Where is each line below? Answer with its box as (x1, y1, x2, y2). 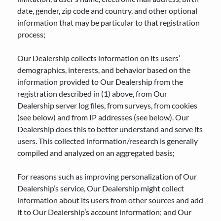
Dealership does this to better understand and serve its (17, 124, 203, 134)
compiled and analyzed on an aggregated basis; (17, 148, 175, 157)
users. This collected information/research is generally (17, 136, 198, 146)
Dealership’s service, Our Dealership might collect (17, 184, 184, 193)
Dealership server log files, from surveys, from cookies (17, 101, 197, 110)
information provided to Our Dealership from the (17, 77, 183, 86)
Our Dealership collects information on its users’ (17, 53, 180, 63)
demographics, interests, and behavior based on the (17, 65, 190, 74)
